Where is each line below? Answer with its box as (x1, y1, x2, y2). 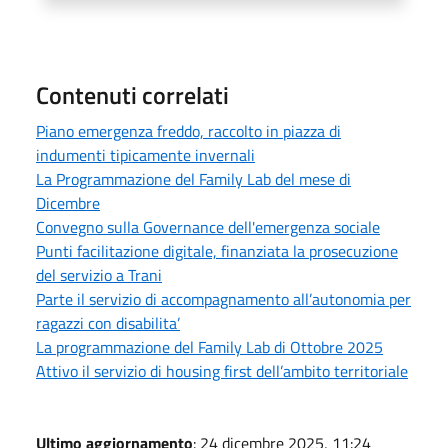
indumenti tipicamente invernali (36, 142, 255, 167)
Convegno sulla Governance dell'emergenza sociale (36, 214, 380, 239)
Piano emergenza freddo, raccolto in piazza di (36, 118, 341, 143)
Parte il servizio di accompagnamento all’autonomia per (36, 286, 411, 311)
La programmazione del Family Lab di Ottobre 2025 (36, 334, 383, 359)
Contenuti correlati (36, 76, 229, 113)
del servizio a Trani (36, 262, 162, 287)
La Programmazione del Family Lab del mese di (36, 166, 351, 191)
